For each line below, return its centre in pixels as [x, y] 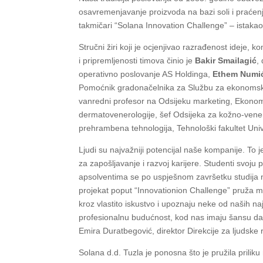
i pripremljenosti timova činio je [137, 61]
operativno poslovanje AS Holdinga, [146, 74]
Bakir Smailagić [226, 61]
